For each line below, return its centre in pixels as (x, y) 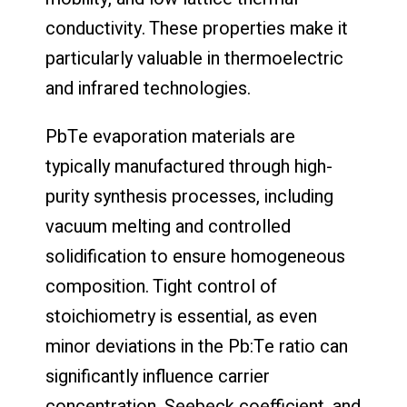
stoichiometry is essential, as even (181, 316)
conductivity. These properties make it (197, 28)
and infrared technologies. (148, 88)
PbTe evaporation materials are (170, 136)
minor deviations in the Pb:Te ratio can (197, 346)
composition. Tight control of (161, 286)
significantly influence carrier (158, 376)
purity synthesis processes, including (189, 196)
